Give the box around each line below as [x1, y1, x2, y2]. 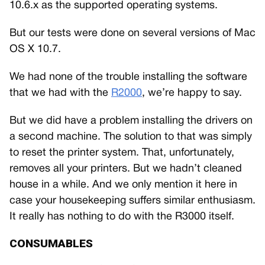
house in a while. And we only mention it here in [9, 179, 237, 190]
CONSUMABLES [9, 236, 93, 250]
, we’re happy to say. [142, 88, 242, 98]
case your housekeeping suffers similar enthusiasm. [9, 195, 256, 206]
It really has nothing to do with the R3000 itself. [9, 211, 234, 222]
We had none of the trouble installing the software [9, 72, 247, 82]
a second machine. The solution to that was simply [9, 131, 252, 142]
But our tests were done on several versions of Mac [9, 28, 256, 38]
